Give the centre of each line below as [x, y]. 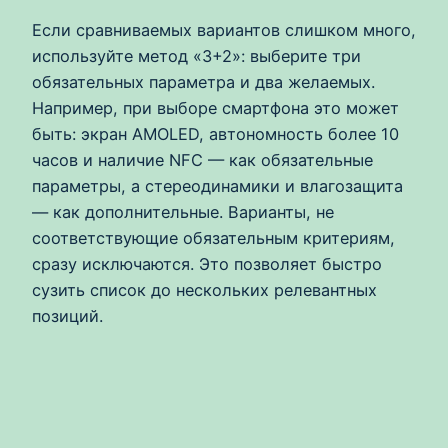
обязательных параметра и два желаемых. [203, 82]
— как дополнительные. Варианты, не [183, 212]
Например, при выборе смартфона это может [215, 108]
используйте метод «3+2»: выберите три [196, 56]
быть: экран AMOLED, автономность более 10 [215, 134]
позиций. [67, 316]
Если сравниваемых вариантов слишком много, [224, 30]
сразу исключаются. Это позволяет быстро [207, 264]
